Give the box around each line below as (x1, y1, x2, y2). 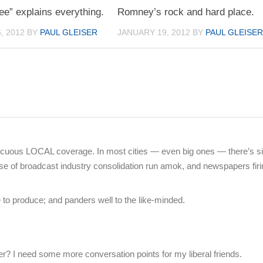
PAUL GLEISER (40, 28, 98, 38)
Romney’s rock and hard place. (117, 6, 255, 18)
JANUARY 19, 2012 (117, 28, 191, 38)
